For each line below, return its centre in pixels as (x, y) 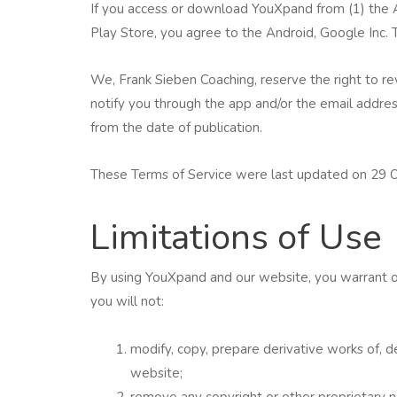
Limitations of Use (236, 238)
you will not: (127, 302)
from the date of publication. (176, 127)
